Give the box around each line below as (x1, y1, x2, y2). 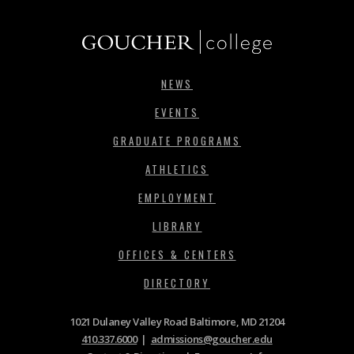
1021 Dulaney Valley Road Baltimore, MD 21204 (70, 314, 284, 329)
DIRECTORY (144, 274, 210, 291)
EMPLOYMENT (138, 189, 216, 205)
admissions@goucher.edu (150, 331, 273, 346)
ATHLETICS (145, 160, 209, 177)
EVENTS (155, 104, 199, 120)
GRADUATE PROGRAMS (113, 132, 241, 149)
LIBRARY (152, 217, 202, 234)
